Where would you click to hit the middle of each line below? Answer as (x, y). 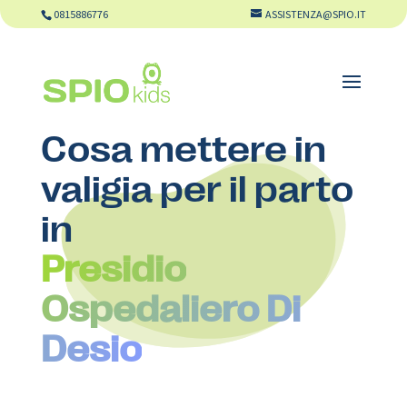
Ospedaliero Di (170, 306)
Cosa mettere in (183, 146)
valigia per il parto (197, 186)
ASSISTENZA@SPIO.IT (316, 14)
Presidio (113, 266)
